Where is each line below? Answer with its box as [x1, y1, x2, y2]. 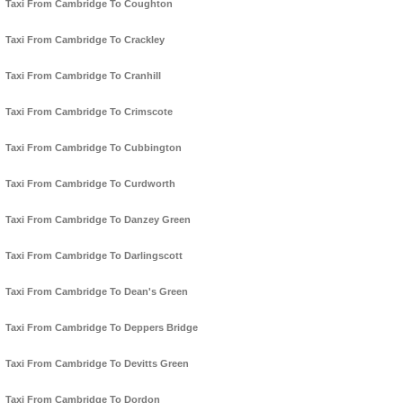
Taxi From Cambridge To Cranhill [5, 70, 161, 82]
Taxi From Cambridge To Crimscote [5, 106, 173, 118]
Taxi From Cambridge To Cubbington [5, 142, 182, 154]
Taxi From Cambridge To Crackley [5, 34, 165, 46]
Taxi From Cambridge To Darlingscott [5, 250, 183, 262]
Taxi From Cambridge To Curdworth [5, 178, 175, 190]
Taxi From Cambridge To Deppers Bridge [5, 322, 198, 334]
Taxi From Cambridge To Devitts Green [5, 358, 189, 370]
